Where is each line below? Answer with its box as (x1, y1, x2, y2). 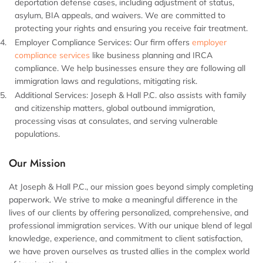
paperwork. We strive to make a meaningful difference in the (9, 194, 238, 205)
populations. (15, 129, 60, 139)
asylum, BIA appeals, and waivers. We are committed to (15, 10, 225, 21)
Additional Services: (15, 90, 88, 100)
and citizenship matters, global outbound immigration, (15, 103, 215, 113)
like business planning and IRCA (90, 50, 213, 60)
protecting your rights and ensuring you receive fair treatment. (15, 23, 248, 33)
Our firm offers (131, 37, 192, 48)
